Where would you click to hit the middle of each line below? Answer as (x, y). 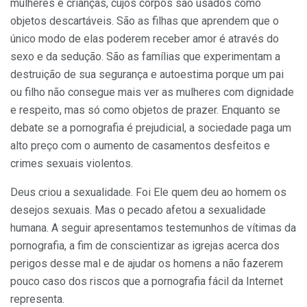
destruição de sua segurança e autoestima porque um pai (147, 75)
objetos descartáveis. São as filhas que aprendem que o (145, 21)
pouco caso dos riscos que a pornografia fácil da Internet (147, 282)
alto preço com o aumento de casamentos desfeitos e (140, 146)
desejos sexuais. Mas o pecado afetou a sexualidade (138, 210)
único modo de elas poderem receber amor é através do (145, 39)
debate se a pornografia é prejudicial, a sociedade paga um (151, 128)
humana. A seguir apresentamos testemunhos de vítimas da (153, 228)
